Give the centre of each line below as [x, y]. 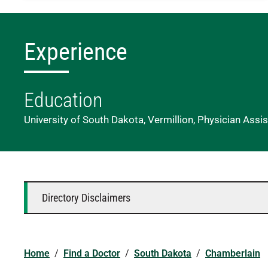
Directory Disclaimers [86, 197]
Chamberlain [233, 253]
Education [63, 100]
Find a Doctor [92, 253]
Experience [76, 52]
